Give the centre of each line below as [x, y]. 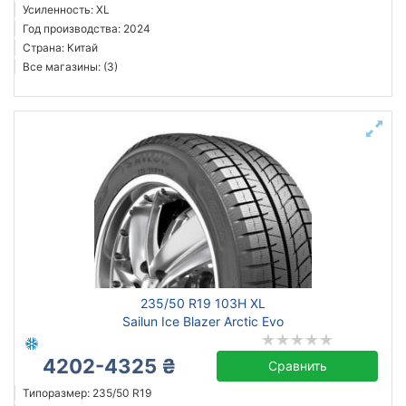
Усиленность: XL [66, 10]
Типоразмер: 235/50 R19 [87, 393]
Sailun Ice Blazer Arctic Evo [203, 321]
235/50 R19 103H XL [203, 303]
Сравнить [297, 366]
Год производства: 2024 [87, 29]
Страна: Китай [60, 48]
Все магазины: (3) [70, 67]
